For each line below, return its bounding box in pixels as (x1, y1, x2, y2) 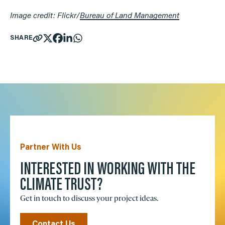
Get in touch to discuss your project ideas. (20, 193, 158, 203)
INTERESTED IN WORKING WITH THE (20, 160, 195, 179)
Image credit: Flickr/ (10, 12, 80, 20)
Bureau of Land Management (80, 12, 179, 20)
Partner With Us (20, 143, 81, 152)
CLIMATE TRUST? (20, 176, 102, 195)
